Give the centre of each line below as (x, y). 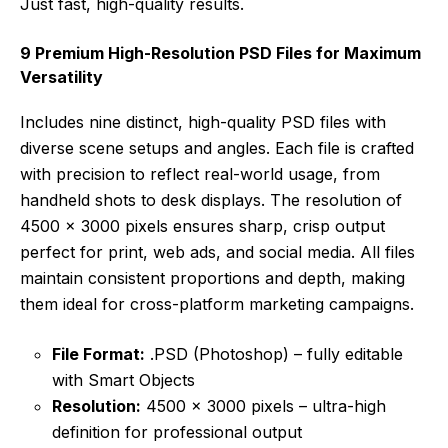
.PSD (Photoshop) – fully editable (274, 353)
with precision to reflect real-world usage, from (200, 173)
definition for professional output (177, 431)
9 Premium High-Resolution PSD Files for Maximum (220, 52)
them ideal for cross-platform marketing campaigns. (217, 303)
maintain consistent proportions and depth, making (212, 277)
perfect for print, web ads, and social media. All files (217, 251)
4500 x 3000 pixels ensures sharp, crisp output (202, 225)
